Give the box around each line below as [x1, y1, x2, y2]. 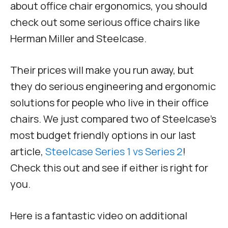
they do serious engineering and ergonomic [10, 79, 216, 94]
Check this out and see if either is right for [10, 161, 208, 175]
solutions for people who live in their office [10, 96, 209, 110]
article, [10, 145, 45, 159]
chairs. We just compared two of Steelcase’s [10, 112, 216, 126]
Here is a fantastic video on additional [10, 209, 187, 223]
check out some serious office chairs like [10, 15, 200, 30]
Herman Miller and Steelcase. [10, 32, 147, 46]
